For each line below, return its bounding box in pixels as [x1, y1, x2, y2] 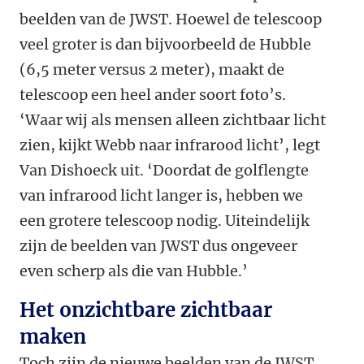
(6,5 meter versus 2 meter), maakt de [19, 60, 284, 80]
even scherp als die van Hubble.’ [19, 262, 248, 281]
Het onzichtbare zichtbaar [19, 297, 272, 323]
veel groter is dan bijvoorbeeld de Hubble [19, 35, 311, 54]
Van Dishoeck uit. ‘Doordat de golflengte [19, 161, 309, 180]
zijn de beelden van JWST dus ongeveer [19, 236, 297, 256]
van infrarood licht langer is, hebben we [19, 186, 303, 206]
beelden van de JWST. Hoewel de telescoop [19, 10, 322, 29]
